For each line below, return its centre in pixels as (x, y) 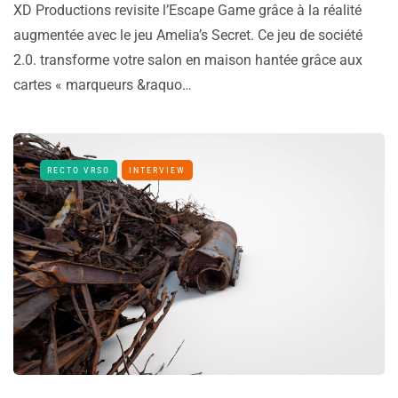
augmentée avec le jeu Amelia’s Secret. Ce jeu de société (188, 36)
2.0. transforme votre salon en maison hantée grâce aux (188, 60)
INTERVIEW (157, 171)
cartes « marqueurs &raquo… (103, 85)
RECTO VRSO (79, 171)
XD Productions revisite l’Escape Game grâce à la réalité (187, 11)
